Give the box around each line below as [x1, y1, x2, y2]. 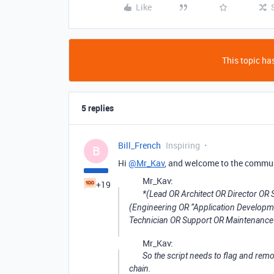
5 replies [81, 102, 114, 114]
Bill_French [118, 139, 161, 151]
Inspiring [166, 139, 200, 151]
